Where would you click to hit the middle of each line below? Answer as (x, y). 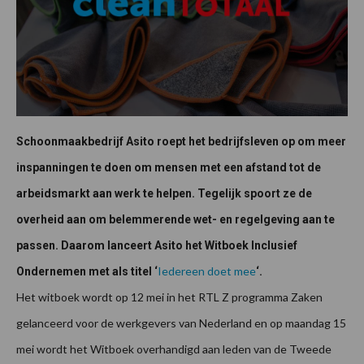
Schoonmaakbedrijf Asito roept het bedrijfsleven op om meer (181, 142)
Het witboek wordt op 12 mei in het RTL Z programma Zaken (169, 297)
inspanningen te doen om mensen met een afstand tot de (169, 168)
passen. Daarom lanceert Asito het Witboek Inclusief (157, 246)
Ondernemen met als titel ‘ (87, 272)
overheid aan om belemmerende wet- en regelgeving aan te (175, 220)
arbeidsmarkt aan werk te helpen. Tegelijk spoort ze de (164, 194)
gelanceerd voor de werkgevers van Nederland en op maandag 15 (181, 323)
